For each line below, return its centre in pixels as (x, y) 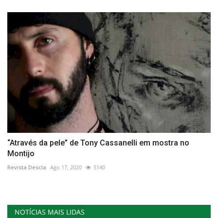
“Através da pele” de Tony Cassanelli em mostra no (98, 143)
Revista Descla (27, 167)
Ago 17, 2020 (66, 167)
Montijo (21, 154)
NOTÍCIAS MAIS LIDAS (50, 212)
